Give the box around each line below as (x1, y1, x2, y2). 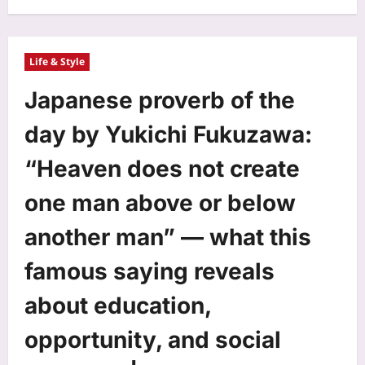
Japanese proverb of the (24, 86, 295, 114)
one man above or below (24, 188, 296, 217)
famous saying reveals (24, 257, 275, 285)
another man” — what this (24, 222, 311, 251)
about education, (24, 291, 211, 319)
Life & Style (29, 54, 85, 68)
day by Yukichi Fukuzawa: (24, 120, 312, 148)
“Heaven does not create (24, 154, 300, 182)
